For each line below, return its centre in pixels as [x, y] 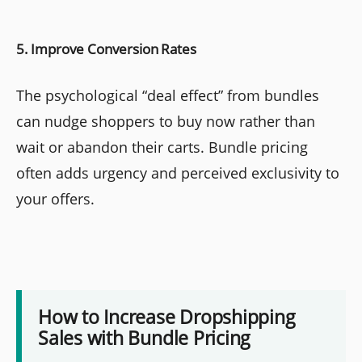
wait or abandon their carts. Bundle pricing [162, 147]
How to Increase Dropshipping [167, 316]
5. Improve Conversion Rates [106, 49]
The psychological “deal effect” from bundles [168, 96]
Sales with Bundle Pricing [145, 337]
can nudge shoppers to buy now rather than [166, 122]
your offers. [55, 199]
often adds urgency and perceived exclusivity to [178, 173]
